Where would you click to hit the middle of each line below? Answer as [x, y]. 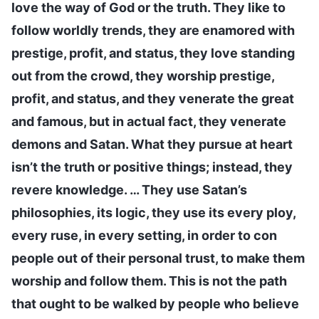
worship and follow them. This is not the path [149, 281]
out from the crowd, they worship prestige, [143, 75]
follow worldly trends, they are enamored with [153, 30]
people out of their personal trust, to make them [158, 258]
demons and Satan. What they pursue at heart [152, 144]
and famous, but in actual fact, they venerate [149, 121]
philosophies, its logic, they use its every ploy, [153, 212]
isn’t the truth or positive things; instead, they [152, 167]
